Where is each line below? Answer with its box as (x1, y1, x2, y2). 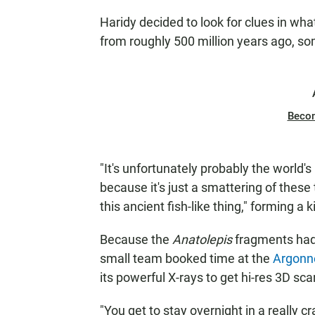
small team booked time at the (100, 251, 273, 266)
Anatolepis (172, 232, 232, 247)
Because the (100, 232, 172, 247)
